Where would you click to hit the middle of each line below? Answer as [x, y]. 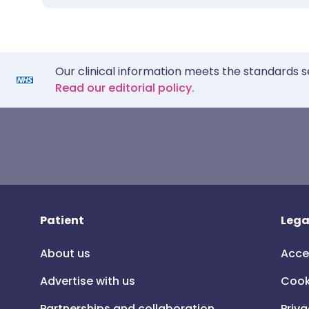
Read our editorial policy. [125, 88]
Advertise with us [88, 281]
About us [65, 253]
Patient [62, 220]
